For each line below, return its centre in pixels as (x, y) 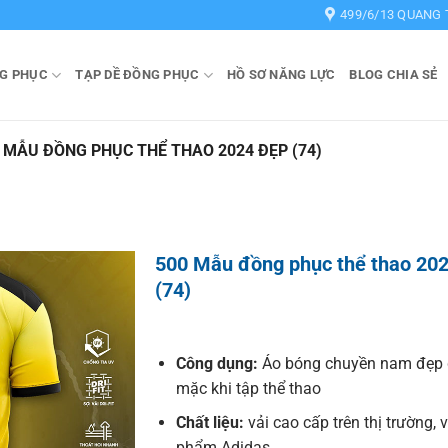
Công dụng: (218, 363)
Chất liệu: (211, 423)
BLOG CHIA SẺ (393, 74)
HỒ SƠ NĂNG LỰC (281, 74)
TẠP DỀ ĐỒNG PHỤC (137, 74)
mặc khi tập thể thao (248, 388)
